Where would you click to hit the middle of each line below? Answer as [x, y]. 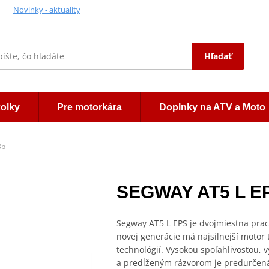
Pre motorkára [90, 107]
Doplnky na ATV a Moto [212, 107]
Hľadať [218, 56]
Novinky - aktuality [47, 9]
